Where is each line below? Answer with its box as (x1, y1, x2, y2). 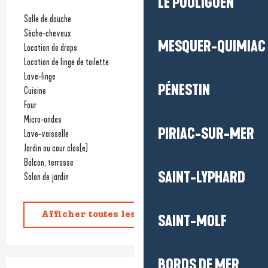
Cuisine (24, 84, 46, 96)
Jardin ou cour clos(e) (24, 142, 88, 154)
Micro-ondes (24, 113, 62, 125)
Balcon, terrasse (24, 156, 74, 168)
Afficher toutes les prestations (41, 210, 197, 219)
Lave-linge (24, 70, 56, 82)
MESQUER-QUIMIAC (158, 38, 266, 56)
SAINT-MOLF (158, 212, 227, 230)
